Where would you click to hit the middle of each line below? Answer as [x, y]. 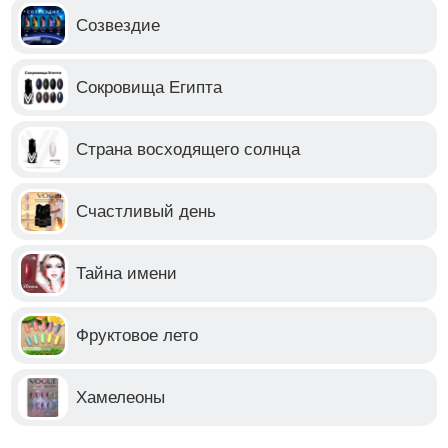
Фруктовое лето [137, 335]
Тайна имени [127, 273]
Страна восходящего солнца [188, 149]
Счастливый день [146, 211]
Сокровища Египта [149, 87]
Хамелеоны [121, 397]
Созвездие [118, 25]
